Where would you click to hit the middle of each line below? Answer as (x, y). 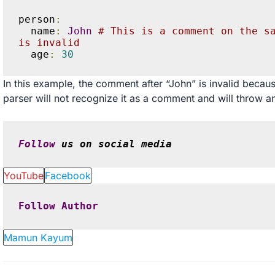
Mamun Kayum (38, 237)
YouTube (23, 175)
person (37, 20)
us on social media (114, 144)
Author (80, 206)
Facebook (68, 175)
